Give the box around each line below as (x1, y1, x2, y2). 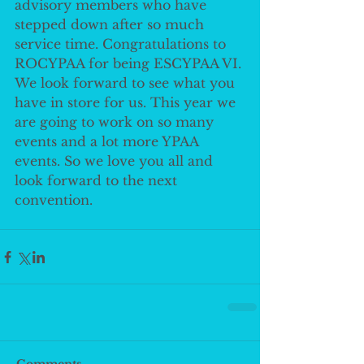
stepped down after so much (15, 16, 208, 32)
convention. (15, 192, 97, 208)
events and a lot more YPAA (15, 133, 202, 149)
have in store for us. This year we (15, 94, 240, 110)
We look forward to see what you (15, 75, 239, 91)
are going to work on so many (15, 114, 218, 130)
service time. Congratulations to (15, 36, 230, 52)
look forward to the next (15, 172, 181, 188)
